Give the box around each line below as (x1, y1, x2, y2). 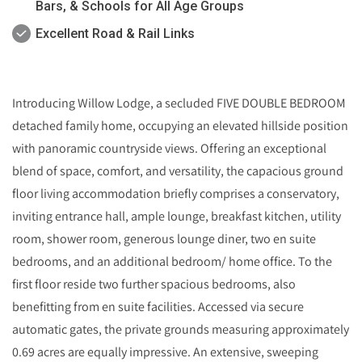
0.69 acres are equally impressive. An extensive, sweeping (12, 343, 318, 360)
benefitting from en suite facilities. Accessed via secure (12, 298, 304, 315)
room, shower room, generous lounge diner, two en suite (12, 230, 316, 247)
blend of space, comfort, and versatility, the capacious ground (12, 162, 343, 179)
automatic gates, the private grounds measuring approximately (12, 321, 349, 338)
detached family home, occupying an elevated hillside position (12, 117, 348, 134)
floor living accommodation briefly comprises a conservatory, (12, 185, 339, 202)
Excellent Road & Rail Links (36, 26, 195, 42)
